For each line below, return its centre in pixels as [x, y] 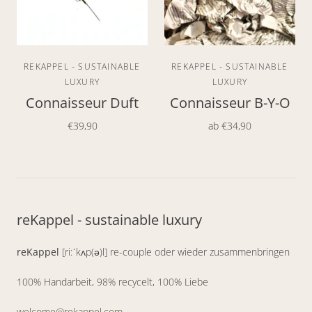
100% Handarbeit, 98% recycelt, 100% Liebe [112, 281]
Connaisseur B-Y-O [230, 102]
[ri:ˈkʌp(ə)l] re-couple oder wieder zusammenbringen [174, 251]
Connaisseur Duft [82, 102]
